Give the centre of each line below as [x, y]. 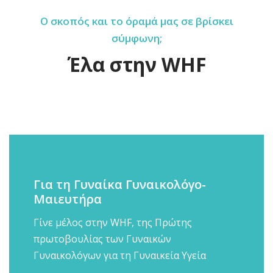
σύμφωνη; [136, 38]
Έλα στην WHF [136, 64]
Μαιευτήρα [68, 199]
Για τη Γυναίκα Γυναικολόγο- [120, 184]
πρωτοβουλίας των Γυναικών [102, 239]
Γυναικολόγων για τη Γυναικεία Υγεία [120, 255]
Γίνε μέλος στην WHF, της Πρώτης [113, 222]
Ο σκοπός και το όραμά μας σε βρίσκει [136, 21]
